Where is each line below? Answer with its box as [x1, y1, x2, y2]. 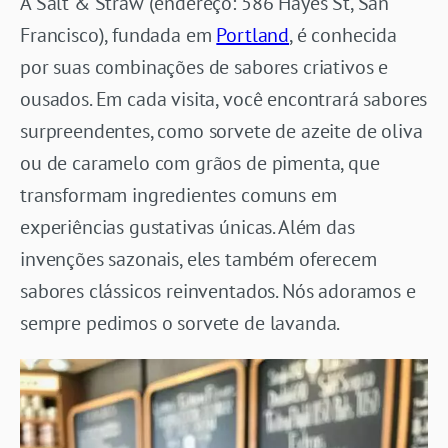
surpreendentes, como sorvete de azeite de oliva [20, 117, 423, 144]
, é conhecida [289, 21, 397, 48]
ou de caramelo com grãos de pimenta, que [20, 149, 380, 176]
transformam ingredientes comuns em [20, 181, 337, 208]
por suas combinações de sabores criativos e [20, 53, 389, 80]
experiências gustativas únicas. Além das [20, 213, 355, 240]
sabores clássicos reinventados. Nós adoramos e [20, 277, 416, 304]
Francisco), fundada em [20, 21, 217, 48]
